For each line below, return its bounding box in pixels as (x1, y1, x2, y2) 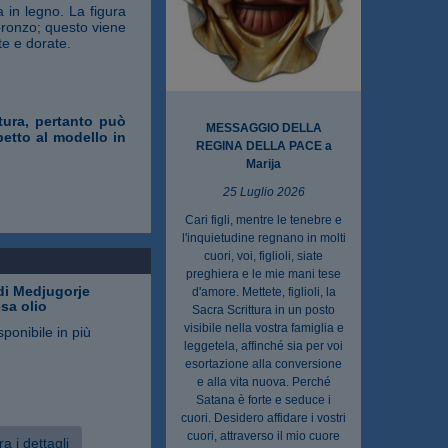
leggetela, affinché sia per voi (184, 338, 343, 353)
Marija (246, 156, 281, 171)
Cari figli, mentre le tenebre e (185, 212, 342, 227)
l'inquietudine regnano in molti (181, 230, 346, 245)
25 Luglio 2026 (222, 184, 305, 199)
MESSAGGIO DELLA (205, 120, 322, 135)
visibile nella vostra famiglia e (183, 320, 344, 335)
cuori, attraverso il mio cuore (187, 428, 340, 443)
